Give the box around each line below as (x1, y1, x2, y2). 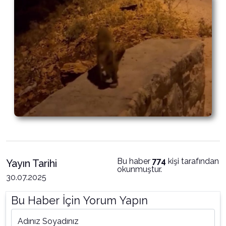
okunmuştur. (117, 164, 162, 174)
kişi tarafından (166, 156, 219, 166)
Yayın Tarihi (6, 157, 57, 169)
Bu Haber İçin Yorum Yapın (11, 194, 148, 207)
